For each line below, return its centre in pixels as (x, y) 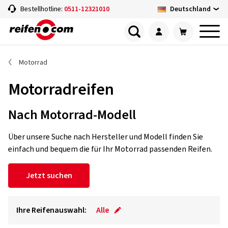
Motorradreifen (61, 90)
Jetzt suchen (49, 176)
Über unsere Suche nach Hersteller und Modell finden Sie (106, 137)
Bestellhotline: (42, 9)
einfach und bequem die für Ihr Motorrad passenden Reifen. (110, 149)
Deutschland (190, 9)
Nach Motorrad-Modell (72, 115)
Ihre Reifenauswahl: (51, 210)
